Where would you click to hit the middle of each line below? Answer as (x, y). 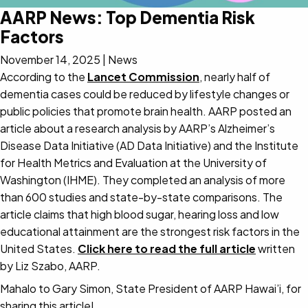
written (275, 248)
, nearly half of (235, 76)
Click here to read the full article (167, 248)
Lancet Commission (143, 76)
